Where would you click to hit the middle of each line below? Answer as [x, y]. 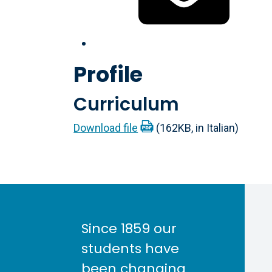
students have [131, 248]
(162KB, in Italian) [197, 127]
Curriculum [127, 104]
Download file [106, 127]
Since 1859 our [129, 228]
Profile [108, 74]
